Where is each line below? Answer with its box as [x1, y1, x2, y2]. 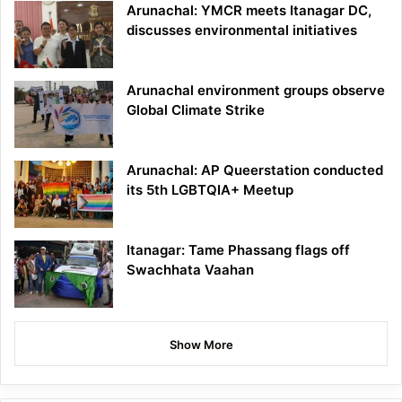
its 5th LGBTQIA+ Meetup [127, 181, 293, 199]
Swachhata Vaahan [127, 261, 254, 279]
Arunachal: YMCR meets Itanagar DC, [127, 2, 371, 20]
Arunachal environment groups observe [127, 82, 385, 100]
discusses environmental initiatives [127, 22, 357, 39]
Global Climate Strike [127, 101, 265, 119]
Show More [169, 337, 233, 353]
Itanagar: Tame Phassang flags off [127, 241, 350, 259]
